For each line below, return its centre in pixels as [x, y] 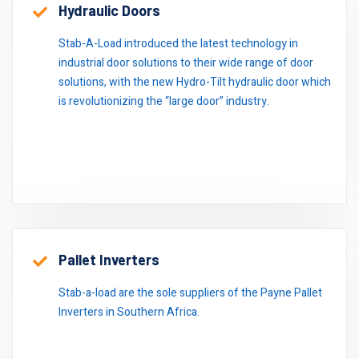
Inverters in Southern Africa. [129, 312]
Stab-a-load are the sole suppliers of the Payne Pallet [190, 293]
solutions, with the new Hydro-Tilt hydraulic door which [195, 82]
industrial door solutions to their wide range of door [186, 63]
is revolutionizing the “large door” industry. [164, 101]
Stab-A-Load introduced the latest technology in [178, 44]
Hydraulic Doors [109, 10]
